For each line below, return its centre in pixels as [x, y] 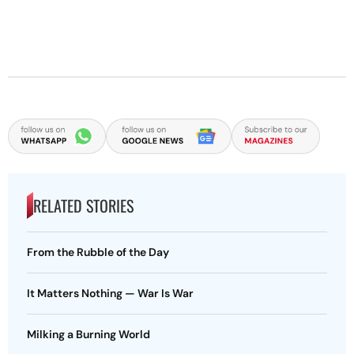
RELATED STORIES [83, 206]
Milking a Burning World [88, 335]
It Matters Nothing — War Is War [110, 294]
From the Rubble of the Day [99, 252]
